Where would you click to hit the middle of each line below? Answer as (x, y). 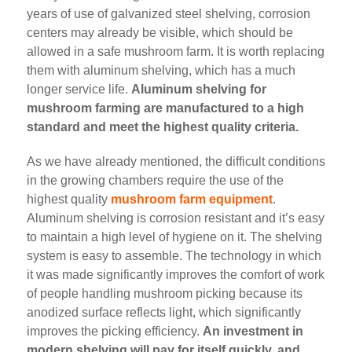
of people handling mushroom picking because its (165, 294)
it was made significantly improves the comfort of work (176, 275)
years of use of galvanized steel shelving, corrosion (169, 13)
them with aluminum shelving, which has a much (161, 70)
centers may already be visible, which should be (160, 32)
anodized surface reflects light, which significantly (164, 313)
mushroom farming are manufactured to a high (165, 108)
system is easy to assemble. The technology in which (174, 256)
